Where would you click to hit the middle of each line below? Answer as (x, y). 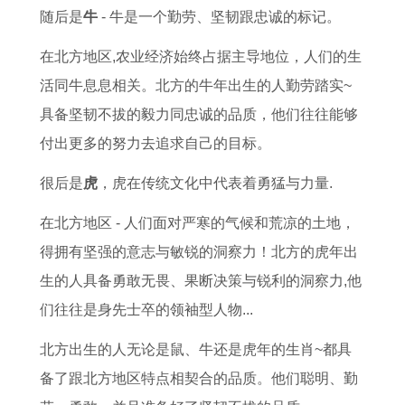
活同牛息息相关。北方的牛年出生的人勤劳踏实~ (196, 85)
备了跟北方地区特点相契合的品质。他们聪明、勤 (199, 378)
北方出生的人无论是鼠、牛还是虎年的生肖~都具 (196, 349)
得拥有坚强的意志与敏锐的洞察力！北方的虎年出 (199, 252)
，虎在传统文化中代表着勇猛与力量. (215, 183)
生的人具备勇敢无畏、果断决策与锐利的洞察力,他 (201, 281)
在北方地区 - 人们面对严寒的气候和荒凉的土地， (198, 223)
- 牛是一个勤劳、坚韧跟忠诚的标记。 (219, 17)
